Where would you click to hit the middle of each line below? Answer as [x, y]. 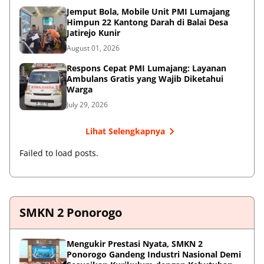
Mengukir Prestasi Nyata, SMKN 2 [135, 243]
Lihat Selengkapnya [125, 131]
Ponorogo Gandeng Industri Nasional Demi [154, 254]
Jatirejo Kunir [93, 32]
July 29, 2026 [87, 104]
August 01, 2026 [93, 48]
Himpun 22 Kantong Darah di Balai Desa [147, 22]
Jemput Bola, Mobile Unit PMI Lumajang [148, 11]
